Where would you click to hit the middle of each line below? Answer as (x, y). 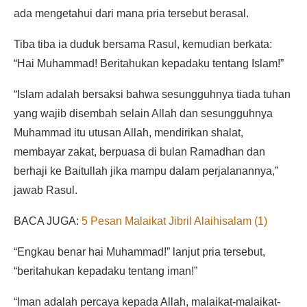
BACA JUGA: (48, 221)
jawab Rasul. (46, 191)
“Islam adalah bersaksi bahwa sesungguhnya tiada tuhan (152, 95)
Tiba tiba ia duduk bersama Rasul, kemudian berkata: (143, 45)
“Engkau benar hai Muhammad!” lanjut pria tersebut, (139, 252)
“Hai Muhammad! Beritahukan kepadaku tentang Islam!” (149, 64)
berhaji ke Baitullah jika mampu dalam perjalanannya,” (146, 171)
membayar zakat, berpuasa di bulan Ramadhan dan (139, 152)
